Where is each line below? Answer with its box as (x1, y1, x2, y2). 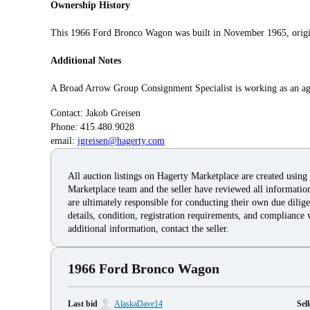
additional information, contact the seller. (68, 223, 229, 234)
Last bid (68, 298, 98, 309)
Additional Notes (51, 55, 121, 66)
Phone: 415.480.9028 (51, 121, 134, 132)
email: (51, 135, 77, 146)
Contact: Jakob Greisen (51, 107, 140, 118)
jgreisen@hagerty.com (77, 135, 165, 146)
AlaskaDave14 (114, 298, 163, 309)
